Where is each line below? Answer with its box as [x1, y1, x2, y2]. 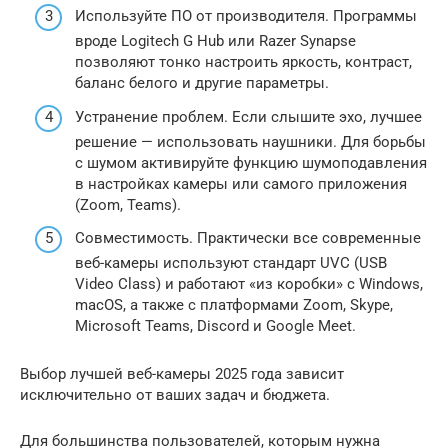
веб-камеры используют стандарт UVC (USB [75, 254, 387, 273]
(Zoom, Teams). [75, 195, 181, 214]
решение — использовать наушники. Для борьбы [75, 132, 426, 151]
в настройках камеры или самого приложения [75, 174, 407, 193]
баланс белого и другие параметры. [75, 74, 329, 93]
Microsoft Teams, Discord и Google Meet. [75, 317, 356, 336]
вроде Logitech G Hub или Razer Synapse [75, 32, 356, 51]
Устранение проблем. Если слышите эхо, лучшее [75, 107, 422, 126]
